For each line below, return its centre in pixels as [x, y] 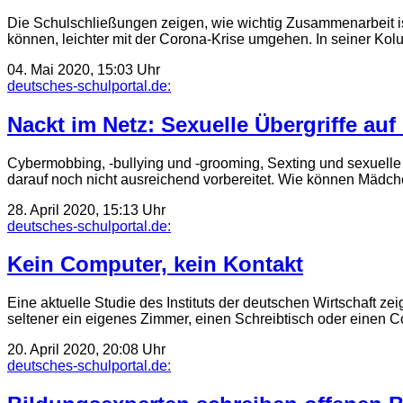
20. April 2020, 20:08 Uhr [86, 350]
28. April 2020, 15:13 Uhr [86, 210]
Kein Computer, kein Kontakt [155, 264]
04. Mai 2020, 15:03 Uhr [84, 69]
